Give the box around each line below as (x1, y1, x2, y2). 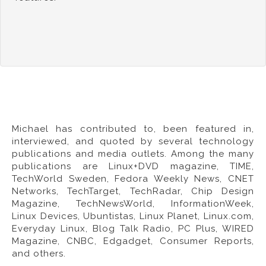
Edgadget (103, 236, 151, 246)
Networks (12, 186, 56, 197)
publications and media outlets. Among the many (12, 148, 254, 159)
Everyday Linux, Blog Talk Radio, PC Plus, (12, 223, 222, 234)
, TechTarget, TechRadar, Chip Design (56, 186, 254, 197)
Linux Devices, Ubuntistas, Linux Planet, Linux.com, (12, 211, 254, 221)
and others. (12, 248, 66, 259)
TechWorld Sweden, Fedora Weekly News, (12, 173, 228, 184)
